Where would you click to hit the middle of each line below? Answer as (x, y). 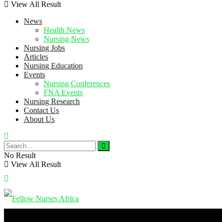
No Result (20, 155)
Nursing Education (53, 66)
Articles (36, 57)
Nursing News (66, 39)
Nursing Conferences (77, 83)
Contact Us (41, 110)
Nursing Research (52, 101)
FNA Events (63, 92)
